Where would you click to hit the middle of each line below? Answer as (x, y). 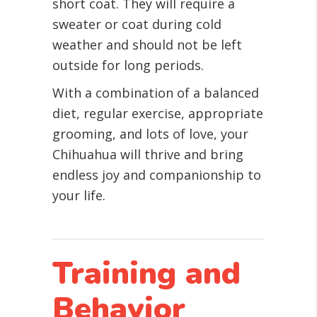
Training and (146, 274)
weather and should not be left (147, 45)
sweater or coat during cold (137, 24)
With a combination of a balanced (156, 93)
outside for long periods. (128, 65)
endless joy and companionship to (157, 175)
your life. (79, 195)
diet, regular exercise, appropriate (158, 113)
